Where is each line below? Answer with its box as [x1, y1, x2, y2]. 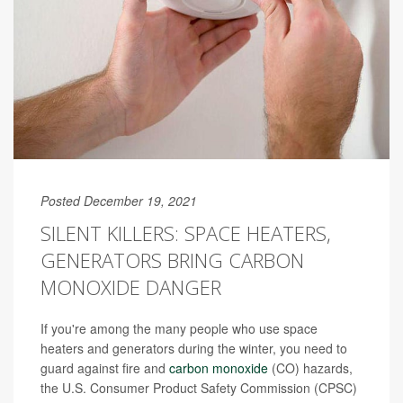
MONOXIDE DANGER [40, 273, 221, 301]
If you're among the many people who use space [40, 319, 318, 338]
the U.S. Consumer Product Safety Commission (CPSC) [40, 379, 357, 398]
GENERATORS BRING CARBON [40, 246, 304, 274]
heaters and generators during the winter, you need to [40, 339, 347, 358]
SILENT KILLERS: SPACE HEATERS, [40, 219, 331, 247]
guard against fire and [40, 359, 169, 378]
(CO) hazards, [268, 359, 353, 378]
